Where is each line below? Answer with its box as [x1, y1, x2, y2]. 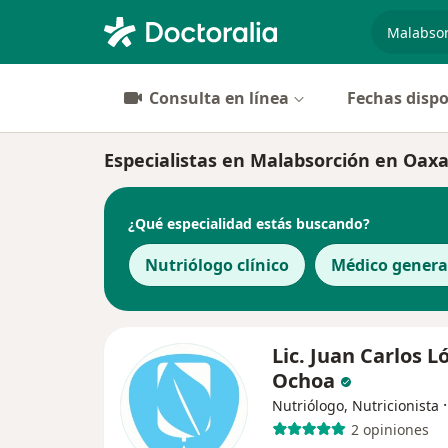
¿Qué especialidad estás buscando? [128, 213, 370, 233]
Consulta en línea [149, 87, 289, 109]
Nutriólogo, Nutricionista [272, 396, 439, 415]
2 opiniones [350, 419, 429, 439]
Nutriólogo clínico [145, 254, 289, 276]
